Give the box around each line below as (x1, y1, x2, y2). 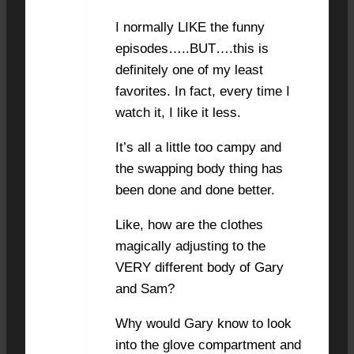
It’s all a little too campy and (115, 139, 281, 155)
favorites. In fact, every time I (115, 83, 290, 99)
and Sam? (115, 281, 175, 296)
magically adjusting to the (115, 238, 265, 254)
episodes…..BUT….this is (115, 40, 269, 56)
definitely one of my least (115, 62, 263, 77)
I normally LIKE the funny (115, 19, 265, 35)
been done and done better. (115, 182, 275, 198)
